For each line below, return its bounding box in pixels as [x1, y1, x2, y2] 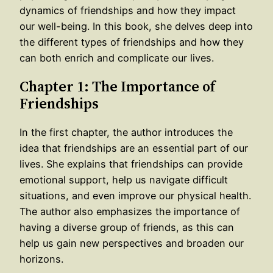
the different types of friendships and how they [19, 35, 244, 48]
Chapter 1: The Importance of [19, 76, 215, 96]
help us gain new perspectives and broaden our [19, 236, 244, 249]
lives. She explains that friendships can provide [19, 157, 243, 170]
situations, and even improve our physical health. [19, 189, 251, 202]
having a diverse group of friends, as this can [19, 221, 234, 233]
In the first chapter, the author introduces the [19, 126, 233, 138]
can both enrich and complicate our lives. [19, 51, 214, 64]
